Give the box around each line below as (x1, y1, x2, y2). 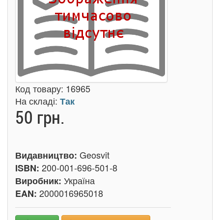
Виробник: (15, 174, 64, 187)
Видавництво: (15, 149, 80, 162)
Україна (64, 174, 95, 187)
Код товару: (15, 82, 66, 95)
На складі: (15, 94, 60, 107)
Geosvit (80, 148, 110, 161)
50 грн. (15, 105, 65, 129)
